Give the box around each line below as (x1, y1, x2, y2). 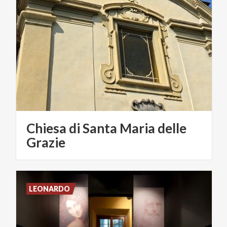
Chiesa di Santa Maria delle (26, 120, 186, 136)
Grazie (26, 134, 65, 150)
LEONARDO (29, 184, 70, 193)
